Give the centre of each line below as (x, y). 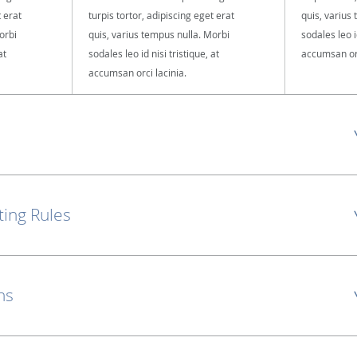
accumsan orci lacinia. (137, 73)
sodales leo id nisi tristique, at (154, 53)
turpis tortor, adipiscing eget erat (161, 15)
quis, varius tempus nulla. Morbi (159, 34)
